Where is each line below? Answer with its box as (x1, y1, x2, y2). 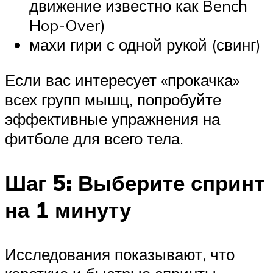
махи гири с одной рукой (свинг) (29, 35, 261, 55)
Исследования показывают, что (5, 244, 235, 264)
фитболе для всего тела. (5, 128, 183, 148)
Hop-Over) (29, 15, 105, 35)
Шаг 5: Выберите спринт (5, 169, 264, 197)
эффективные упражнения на (5, 108, 220, 129)
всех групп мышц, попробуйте (5, 89, 221, 109)
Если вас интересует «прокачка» (5, 69, 239, 90)
